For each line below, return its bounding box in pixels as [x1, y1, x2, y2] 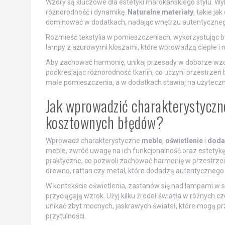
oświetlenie [165, 137, 203, 145]
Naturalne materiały [127, 8, 193, 17]
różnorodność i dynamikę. [45, 8, 128, 17]
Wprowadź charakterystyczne [45, 137, 142, 145]
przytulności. [45, 212, 86, 220]
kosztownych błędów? [45, 111, 164, 134]
